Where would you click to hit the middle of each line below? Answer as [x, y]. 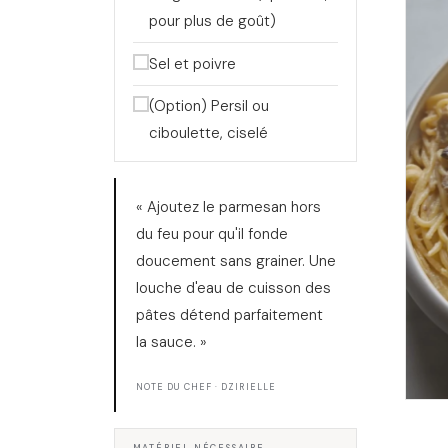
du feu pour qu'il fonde [212, 233]
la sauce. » [171, 341]
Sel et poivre [192, 63]
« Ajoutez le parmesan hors [228, 206]
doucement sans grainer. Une [236, 260]
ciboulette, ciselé [208, 133]
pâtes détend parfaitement [229, 314]
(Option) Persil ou [208, 106]
